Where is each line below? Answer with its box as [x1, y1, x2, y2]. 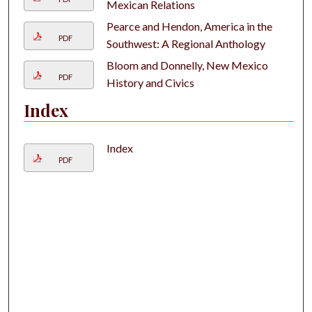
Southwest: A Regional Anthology [106, 37, 265, 51]
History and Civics [106, 76, 194, 90]
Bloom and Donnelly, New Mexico [106, 58, 268, 72]
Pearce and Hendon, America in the [106, 19, 272, 33]
